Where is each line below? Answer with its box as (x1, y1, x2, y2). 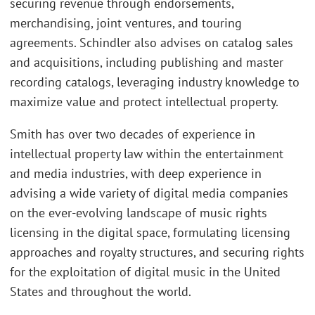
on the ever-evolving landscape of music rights (10, 204, 267, 221)
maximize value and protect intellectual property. (10, 94, 278, 110)
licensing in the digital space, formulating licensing (10, 224, 290, 240)
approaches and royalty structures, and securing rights (10, 243, 304, 260)
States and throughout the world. (10, 283, 191, 300)
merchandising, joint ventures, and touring (10, 15, 242, 32)
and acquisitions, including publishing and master (10, 54, 283, 71)
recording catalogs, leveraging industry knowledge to (10, 74, 300, 91)
